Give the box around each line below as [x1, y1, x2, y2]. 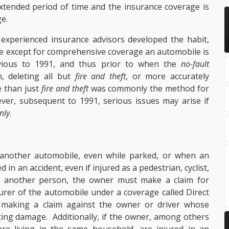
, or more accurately [125, 70, 210, 82]
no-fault [181, 58, 209, 70]
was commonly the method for [88, 82, 210, 94]
